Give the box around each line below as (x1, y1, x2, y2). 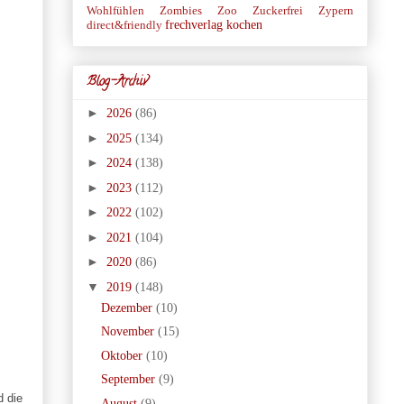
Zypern (317, 4, 353, 17)
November (101, 325, 159, 339)
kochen (225, 17, 262, 32)
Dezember (101, 300, 157, 315)
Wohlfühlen (86, 4, 144, 17)
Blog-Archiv (86, 73, 148, 93)
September (101, 372, 160, 387)
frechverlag (164, 17, 223, 32)
